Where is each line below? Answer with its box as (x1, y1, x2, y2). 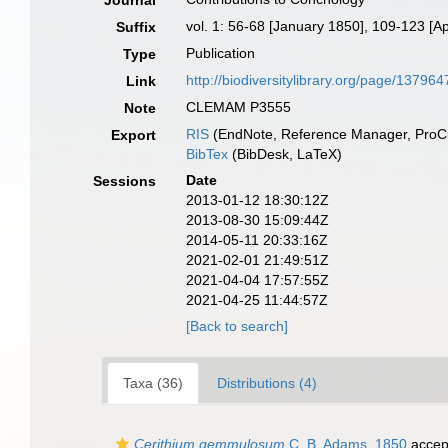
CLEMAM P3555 (186, 99, 292, 115)
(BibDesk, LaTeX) (228, 146, 343, 162)
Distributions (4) (217, 375, 317, 391)
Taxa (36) (123, 375, 183, 391)
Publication (186, 45, 256, 61)
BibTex (186, 146, 229, 162)
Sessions (93, 173, 157, 189)
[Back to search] (186, 318, 289, 334)
